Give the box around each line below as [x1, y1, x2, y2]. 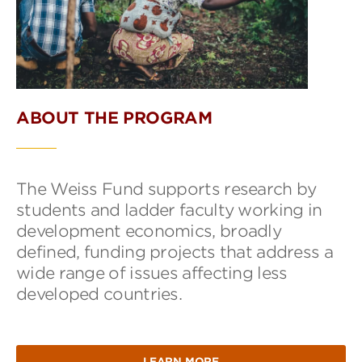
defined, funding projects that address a [16, 242, 333, 263]
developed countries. [16, 284, 183, 305]
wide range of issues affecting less [16, 263, 288, 284]
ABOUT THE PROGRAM [16, 108, 213, 128]
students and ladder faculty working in [16, 200, 322, 221]
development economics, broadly [16, 221, 281, 242]
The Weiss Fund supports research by [16, 179, 317, 200]
